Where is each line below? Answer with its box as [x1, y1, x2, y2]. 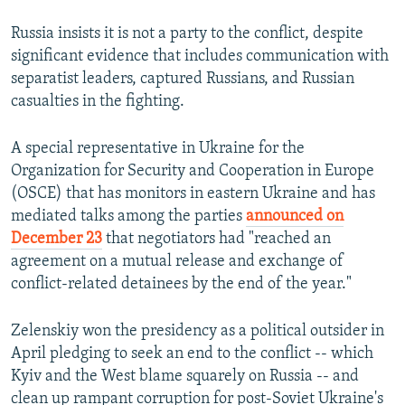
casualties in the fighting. [11, 93, 184, 111]
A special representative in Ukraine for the [11, 140, 305, 158]
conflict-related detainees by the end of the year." [11, 276, 352, 294]
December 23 [11, 231, 102, 249]
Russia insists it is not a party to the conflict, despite [11, 25, 363, 43]
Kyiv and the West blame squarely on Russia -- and [11, 368, 359, 386]
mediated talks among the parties [11, 208, 246, 226]
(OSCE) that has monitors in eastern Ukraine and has [11, 185, 375, 203]
